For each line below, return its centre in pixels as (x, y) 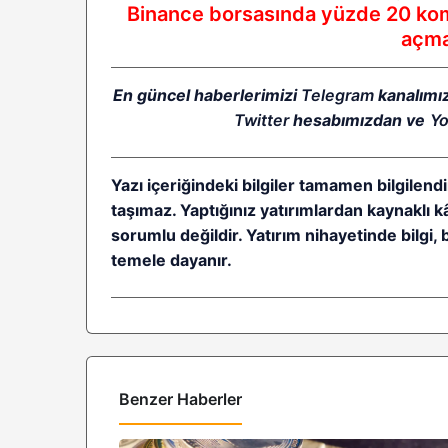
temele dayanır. (172, 260)
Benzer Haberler (180, 399)
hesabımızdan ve (359, 120)
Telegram (338, 95)
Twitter (262, 120)
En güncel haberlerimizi (207, 95)
